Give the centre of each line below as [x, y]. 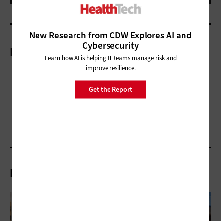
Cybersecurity [110, 45]
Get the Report [110, 89]
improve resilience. [110, 68]
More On [30, 52]
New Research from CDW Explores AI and [110, 35]
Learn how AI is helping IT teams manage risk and [110, 58]
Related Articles [49, 173]
